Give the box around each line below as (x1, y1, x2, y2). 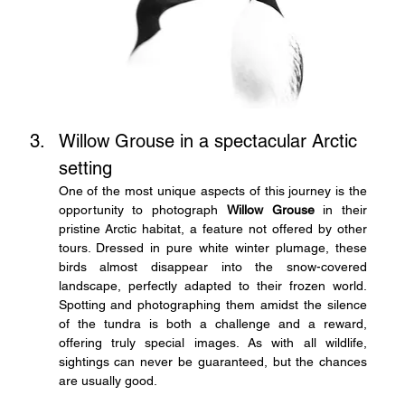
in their (314, 202, 368, 217)
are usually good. (58, 372, 157, 388)
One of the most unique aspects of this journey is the (58, 183, 368, 198)
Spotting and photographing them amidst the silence (58, 297, 368, 312)
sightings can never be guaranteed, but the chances (58, 353, 368, 369)
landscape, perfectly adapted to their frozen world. (58, 278, 368, 293)
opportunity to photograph (58, 202, 227, 217)
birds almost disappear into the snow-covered (58, 259, 368, 274)
